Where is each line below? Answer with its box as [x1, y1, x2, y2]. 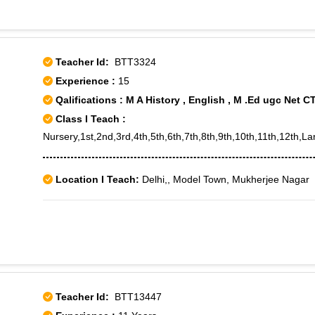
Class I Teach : [56, 113, 126, 124]
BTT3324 [109, 56, 156, 67]
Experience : [56, 75, 118, 86]
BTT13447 [109, 291, 162, 302]
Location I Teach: [56, 174, 139, 185]
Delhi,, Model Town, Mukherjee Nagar [139, 174, 309, 185]
